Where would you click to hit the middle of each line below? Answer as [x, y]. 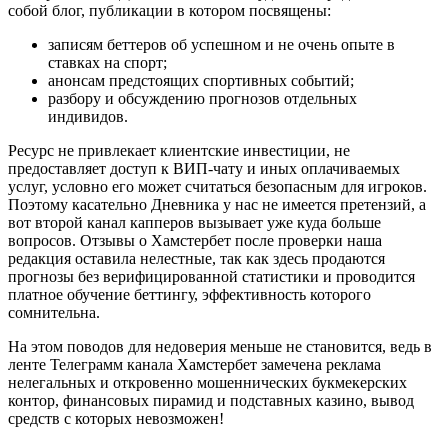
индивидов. [88, 117]
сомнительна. [58, 313]
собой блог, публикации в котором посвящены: [169, 11]
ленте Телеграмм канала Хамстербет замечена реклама [194, 365]
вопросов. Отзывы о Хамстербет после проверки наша [195, 241]
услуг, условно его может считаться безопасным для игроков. [217, 187]
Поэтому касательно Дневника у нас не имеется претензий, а [217, 205]
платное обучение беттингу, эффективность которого [189, 295]
